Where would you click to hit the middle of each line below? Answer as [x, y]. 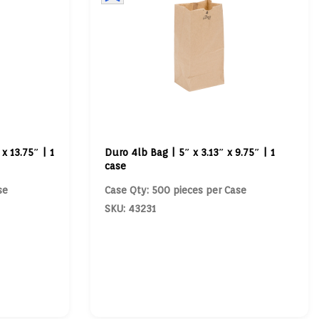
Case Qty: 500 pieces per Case [175, 190]
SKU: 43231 [130, 209]
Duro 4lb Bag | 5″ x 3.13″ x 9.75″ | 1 [189, 152]
